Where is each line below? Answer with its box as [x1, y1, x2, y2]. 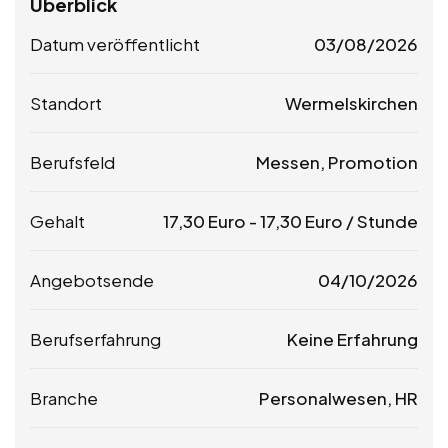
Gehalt [30, 209, 85, 232]
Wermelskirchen [285, 91, 418, 114]
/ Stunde [343, 209, 418, 232]
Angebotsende [30, 268, 154, 291]
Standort [30, 91, 102, 114]
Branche [30, 386, 98, 409]
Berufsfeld [30, 150, 115, 173]
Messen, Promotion [256, 150, 418, 173]
